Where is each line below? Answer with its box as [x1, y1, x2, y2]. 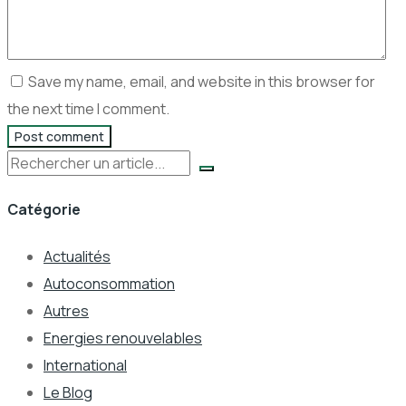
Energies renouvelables [43, 327, 202, 348]
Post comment [14, 128, 104, 146]
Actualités [43, 246, 111, 266]
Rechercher [6, 152, 86, 173]
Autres [43, 300, 89, 321]
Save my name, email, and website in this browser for [28, 72, 375, 92]
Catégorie [7, 199, 81, 220]
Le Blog [43, 382, 92, 402]
